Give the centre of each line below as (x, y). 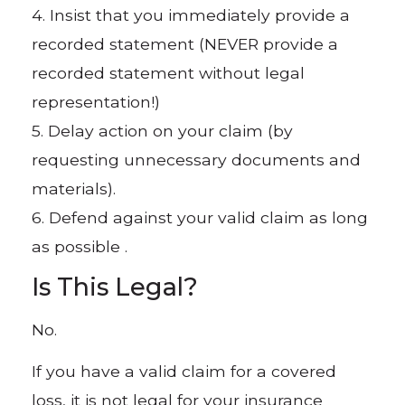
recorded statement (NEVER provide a (185, 43)
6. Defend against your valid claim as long (200, 217)
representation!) (96, 101)
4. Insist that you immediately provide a (191, 14)
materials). (74, 188)
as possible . (80, 246)
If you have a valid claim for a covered (184, 372)
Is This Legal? (115, 287)
